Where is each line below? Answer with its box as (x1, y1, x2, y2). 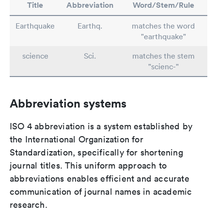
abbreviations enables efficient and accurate (10, 173, 189, 184)
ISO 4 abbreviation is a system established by (10, 121, 193, 132)
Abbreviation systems (10, 96, 126, 110)
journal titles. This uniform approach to (10, 160, 167, 171)
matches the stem (132, 51, 195, 61)
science (22, 51, 48, 61)
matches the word (132, 21, 195, 31)
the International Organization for (10, 134, 143, 145)
